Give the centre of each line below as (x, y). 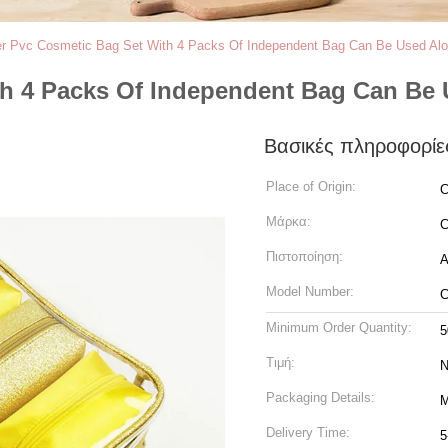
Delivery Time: (308, 432)
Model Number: (310, 291)
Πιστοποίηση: (304, 256)
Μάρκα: (288, 221)
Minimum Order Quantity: (339, 327)
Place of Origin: (311, 186)
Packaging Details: (320, 397)
